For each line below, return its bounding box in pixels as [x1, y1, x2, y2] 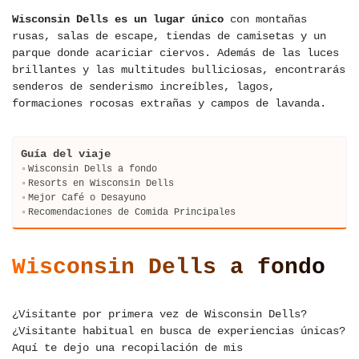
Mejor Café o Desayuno [28, 192, 147, 204]
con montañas [224, 13, 307, 26]
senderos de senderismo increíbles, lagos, [12, 80, 275, 94]
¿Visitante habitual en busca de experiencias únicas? [12, 325, 345, 338]
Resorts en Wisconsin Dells [28, 178, 175, 189]
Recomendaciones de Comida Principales [28, 207, 236, 218]
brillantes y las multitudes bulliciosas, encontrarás [12, 63, 345, 77]
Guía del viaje [21, 147, 111, 161]
